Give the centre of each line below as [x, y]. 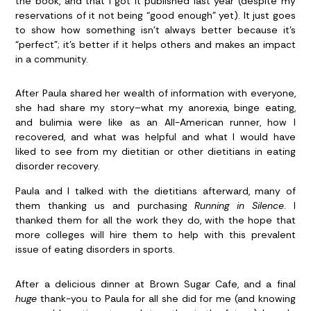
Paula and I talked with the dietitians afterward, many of [155, 191]
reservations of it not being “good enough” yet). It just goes [155, 15]
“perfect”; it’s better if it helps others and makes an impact [155, 44]
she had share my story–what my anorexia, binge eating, [155, 108]
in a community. [52, 59]
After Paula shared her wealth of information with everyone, [155, 93]
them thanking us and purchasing [105, 205]
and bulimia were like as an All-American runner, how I [155, 123]
